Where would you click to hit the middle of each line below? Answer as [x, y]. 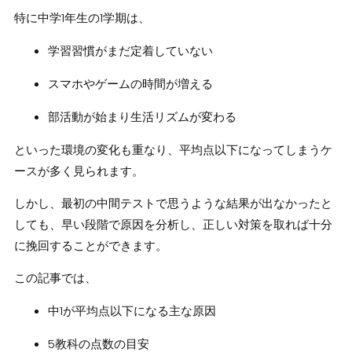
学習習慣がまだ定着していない [131, 50]
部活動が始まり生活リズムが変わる [143, 116]
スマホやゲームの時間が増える [131, 83]
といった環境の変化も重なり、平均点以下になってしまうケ [173, 149]
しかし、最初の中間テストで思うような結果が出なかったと [173, 203]
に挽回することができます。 [90, 246]
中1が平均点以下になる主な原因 [132, 310]
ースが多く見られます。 [79, 170]
